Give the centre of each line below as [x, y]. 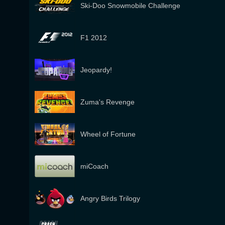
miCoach [94, 166]
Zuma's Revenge [107, 102]
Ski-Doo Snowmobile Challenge [130, 6]
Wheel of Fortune [108, 134]
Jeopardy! [96, 70]
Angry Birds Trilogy [110, 198]
